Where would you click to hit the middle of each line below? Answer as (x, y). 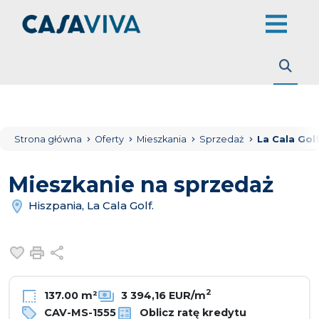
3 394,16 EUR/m (162, 295)
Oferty (110, 139)
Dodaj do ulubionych (91, 251)
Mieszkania (163, 139)
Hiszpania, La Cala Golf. (90, 205)
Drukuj (68, 251)
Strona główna (48, 139)
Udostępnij (98, 251)
